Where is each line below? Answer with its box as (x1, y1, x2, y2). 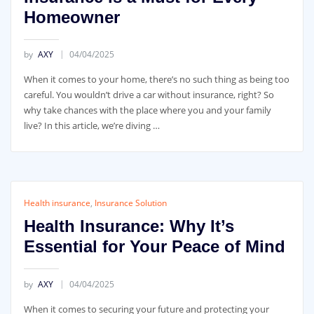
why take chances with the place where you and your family (23, 104, 271, 117)
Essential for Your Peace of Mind (23, 237, 285, 257)
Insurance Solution (94, 197, 167, 210)
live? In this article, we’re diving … (23, 119, 160, 132)
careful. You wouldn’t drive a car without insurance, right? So (23, 88, 274, 102)
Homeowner (23, 7, 120, 27)
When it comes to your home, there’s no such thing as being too (23, 73, 289, 86)
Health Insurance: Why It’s (23, 217, 234, 236)
